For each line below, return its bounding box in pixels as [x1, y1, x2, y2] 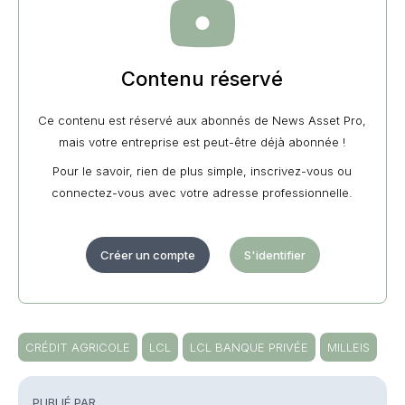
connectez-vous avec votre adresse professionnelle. [52, 185, 353, 201]
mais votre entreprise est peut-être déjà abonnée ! [59, 135, 346, 150]
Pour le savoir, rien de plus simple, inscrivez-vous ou [52, 164, 353, 179]
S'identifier [243, 248, 306, 263]
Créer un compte [99, 248, 195, 263]
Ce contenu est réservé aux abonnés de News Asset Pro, [38, 113, 367, 128]
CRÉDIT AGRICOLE [25, 340, 130, 355]
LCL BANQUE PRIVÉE [190, 340, 308, 355]
